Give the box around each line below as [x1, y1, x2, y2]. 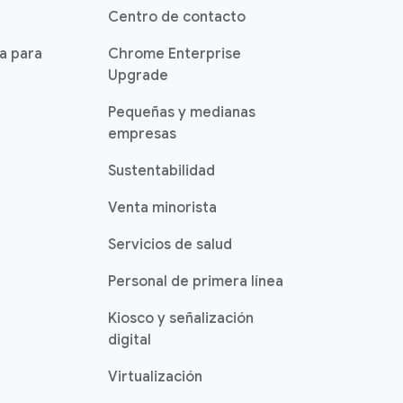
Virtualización [108, 368, 202, 386]
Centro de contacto [108, 8, 246, 26]
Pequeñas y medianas [108, 103, 255, 121]
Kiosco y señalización [108, 309, 254, 327]
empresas [108, 125, 176, 143]
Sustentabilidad [108, 162, 215, 180]
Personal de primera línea [108, 273, 283, 291]
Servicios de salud [108, 236, 232, 254]
